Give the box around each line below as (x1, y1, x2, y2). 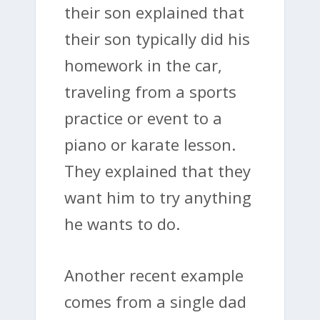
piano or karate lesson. (64, 134, 236, 156)
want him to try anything (64, 186, 251, 209)
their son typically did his (64, 28, 250, 50)
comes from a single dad (64, 291, 246, 313)
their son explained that (64, 1, 244, 24)
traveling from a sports (64, 81, 236, 103)
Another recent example (64, 264, 244, 286)
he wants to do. (64, 213, 180, 235)
